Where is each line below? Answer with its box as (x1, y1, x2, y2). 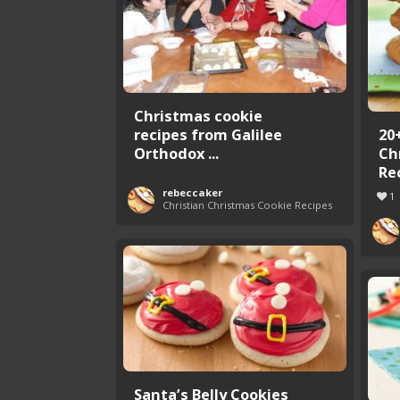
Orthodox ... (134, 143, 219, 163)
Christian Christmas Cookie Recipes (162, 198, 332, 212)
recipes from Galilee (134, 124, 282, 145)
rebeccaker (162, 186, 222, 199)
